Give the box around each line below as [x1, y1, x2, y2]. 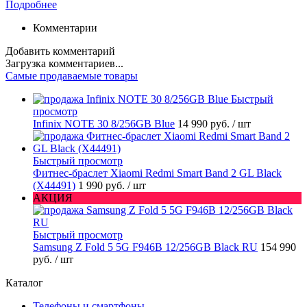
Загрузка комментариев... [5, 58, 123, 70]
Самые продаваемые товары [5, 70, 138, 82]
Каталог [5, 277, 43, 289]
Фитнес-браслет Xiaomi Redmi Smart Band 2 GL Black [33, 167, 282, 180]
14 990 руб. [177, 118, 232, 130]
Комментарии [33, 22, 97, 34]
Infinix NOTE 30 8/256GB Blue [33, 118, 175, 130]
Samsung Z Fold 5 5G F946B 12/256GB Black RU [33, 241, 258, 254]
